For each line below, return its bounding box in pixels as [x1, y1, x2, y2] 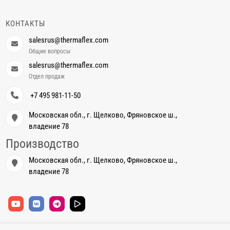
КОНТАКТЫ [6, 18, 46, 28]
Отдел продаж [29, 72, 65, 80]
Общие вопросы [29, 47, 71, 55]
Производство [6, 136, 80, 151]
